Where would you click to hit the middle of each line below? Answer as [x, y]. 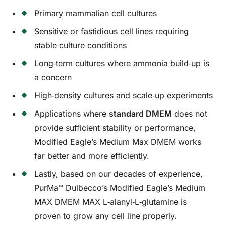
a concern [53, 77]
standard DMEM [141, 113]
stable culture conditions [81, 45]
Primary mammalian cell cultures [96, 13]
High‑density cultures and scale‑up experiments [124, 95]
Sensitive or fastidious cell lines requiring [112, 31]
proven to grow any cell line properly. [106, 216]
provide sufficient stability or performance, [117, 127]
